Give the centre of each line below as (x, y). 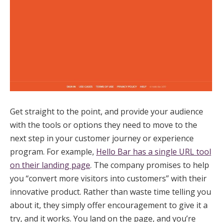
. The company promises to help (150, 165)
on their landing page (50, 165)
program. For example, (53, 152)
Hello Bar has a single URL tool (154, 152)
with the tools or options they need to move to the (104, 125)
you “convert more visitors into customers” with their (108, 179)
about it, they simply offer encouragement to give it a (109, 205)
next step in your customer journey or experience (102, 139)
